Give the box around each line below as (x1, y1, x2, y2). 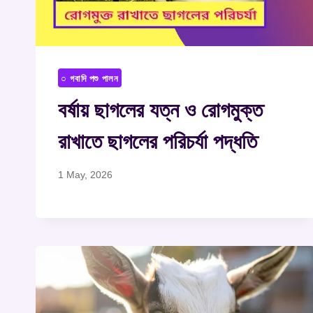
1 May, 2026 (58, 169, 112, 181)
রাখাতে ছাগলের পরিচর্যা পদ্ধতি (58, 130, 257, 154)
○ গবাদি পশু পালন (61, 73, 119, 84)
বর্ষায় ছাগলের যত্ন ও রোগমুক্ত (58, 99, 263, 122)
